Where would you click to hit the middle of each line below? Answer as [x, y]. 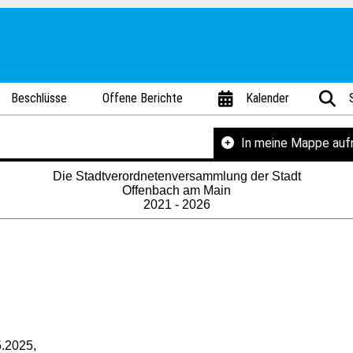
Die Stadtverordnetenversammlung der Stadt [176, 176]
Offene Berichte [143, 98]
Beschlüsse [39, 98]
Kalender [268, 98]
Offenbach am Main [176, 190]
